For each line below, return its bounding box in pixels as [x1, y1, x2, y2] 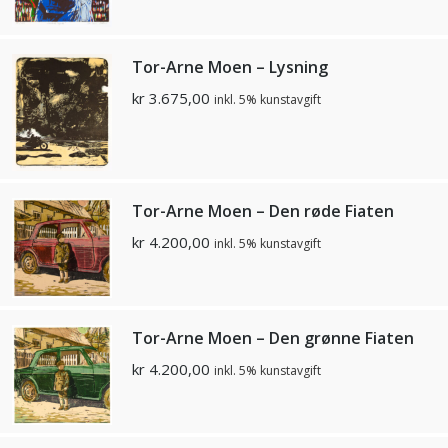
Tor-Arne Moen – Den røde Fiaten [132, 200, 394, 223]
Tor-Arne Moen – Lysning [132, 55, 328, 78]
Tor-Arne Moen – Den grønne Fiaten [132, 327, 414, 350]
